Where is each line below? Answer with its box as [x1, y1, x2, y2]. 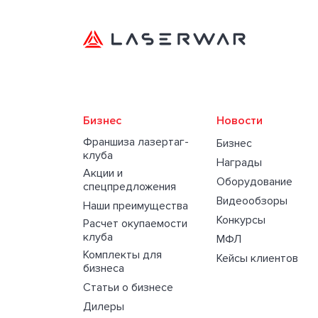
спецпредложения [83, 180, 176, 194]
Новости [216, 114, 263, 128]
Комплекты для [83, 248, 162, 262]
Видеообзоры [216, 194, 288, 208]
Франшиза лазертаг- [83, 135, 189, 149]
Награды [216, 155, 263, 170]
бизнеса [83, 261, 124, 275]
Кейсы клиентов [216, 251, 299, 265]
